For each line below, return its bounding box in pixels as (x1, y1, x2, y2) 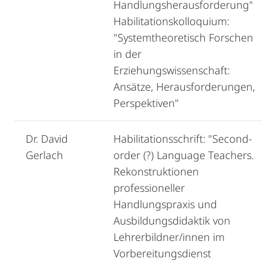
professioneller (113, 181, 185, 195)
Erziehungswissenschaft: (113, 63, 230, 77)
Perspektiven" (113, 96, 179, 110)
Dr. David (26, 132, 68, 146)
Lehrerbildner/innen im (113, 230, 225, 244)
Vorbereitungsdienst (113, 246, 211, 260)
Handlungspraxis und (113, 197, 217, 211)
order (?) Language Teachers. (113, 148, 254, 162)
